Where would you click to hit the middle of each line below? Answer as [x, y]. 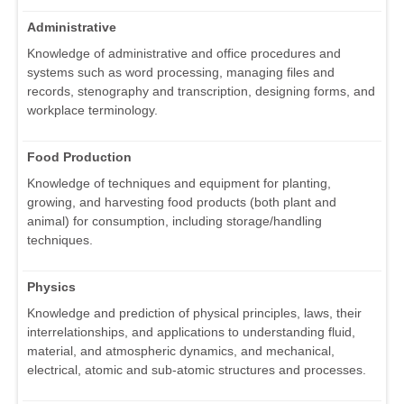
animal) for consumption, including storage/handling [174, 221]
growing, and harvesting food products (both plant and [182, 202]
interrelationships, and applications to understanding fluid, [191, 332]
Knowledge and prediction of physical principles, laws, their [194, 313]
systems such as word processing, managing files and [181, 73]
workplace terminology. [92, 110]
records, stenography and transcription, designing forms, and [201, 92]
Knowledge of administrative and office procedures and [184, 54]
